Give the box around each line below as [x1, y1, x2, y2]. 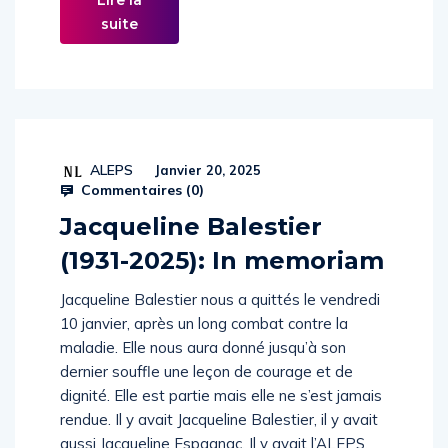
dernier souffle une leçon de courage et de [60, 383, 353, 402]
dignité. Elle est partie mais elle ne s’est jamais [60, 407, 382, 426]
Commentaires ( [77, 202, 191, 220]
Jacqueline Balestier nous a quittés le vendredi [60, 311, 380, 330]
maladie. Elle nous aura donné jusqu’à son [60, 359, 346, 378]
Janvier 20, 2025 [150, 183, 261, 199]
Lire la [96, 12, 143, 30]
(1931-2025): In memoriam [60, 267, 384, 296]
